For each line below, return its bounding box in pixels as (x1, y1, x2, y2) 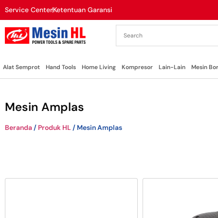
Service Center (5, 5, 53, 14)
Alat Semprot (3, 63, 40, 71)
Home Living (82, 63, 116, 71)
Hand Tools (46, 63, 76, 71)
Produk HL (38, 123, 71, 132)
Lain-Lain (159, 63, 185, 71)
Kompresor (122, 63, 153, 71)
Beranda (5, 123, 32, 132)
